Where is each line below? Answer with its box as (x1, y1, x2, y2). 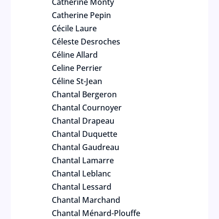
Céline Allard (52, 49, 98, 60)
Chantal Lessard (52, 181, 112, 192)
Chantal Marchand (52, 195, 121, 205)
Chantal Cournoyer (52, 102, 122, 113)
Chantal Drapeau (52, 115, 115, 126)
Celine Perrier (52, 63, 103, 73)
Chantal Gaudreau (52, 142, 120, 153)
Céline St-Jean (52, 76, 103, 87)
